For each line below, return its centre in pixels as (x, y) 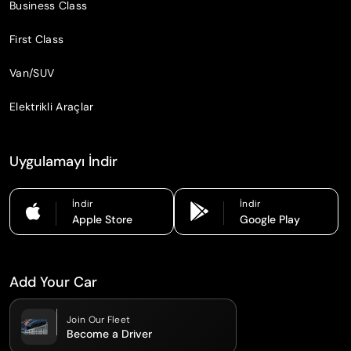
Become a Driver (109, 334)
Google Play (270, 219)
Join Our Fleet (99, 320)
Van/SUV (32, 72)
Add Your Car (53, 282)
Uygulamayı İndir (63, 161)
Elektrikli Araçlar (52, 106)
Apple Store (102, 219)
